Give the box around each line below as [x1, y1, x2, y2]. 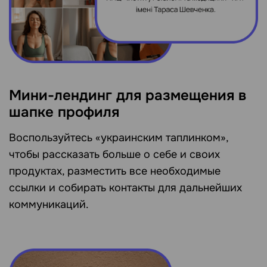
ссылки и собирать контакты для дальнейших [9, 181, 242, 194]
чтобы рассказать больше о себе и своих [9, 147, 220, 161]
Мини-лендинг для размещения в [9, 86, 246, 104]
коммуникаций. [9, 197, 89, 211]
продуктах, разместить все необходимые [9, 164, 221, 178]
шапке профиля [9, 103, 119, 121]
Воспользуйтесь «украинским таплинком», [9, 131, 228, 144]
